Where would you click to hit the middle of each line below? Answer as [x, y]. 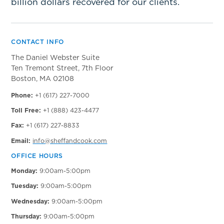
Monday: [24, 171]
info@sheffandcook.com [70, 140]
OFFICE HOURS [37, 155]
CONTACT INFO [37, 41]
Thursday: [26, 216]
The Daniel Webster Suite [55, 57]
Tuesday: [25, 186]
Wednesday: [30, 201]
